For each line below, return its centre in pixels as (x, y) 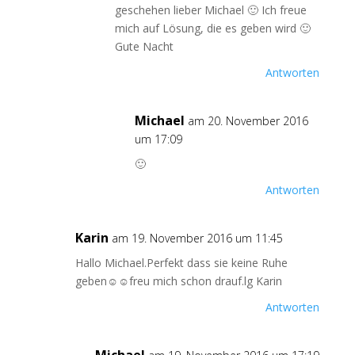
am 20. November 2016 (248, 121)
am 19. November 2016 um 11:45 (197, 238)
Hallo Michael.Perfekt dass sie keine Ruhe (181, 263)
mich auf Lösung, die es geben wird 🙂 (212, 28)
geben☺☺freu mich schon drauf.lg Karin (178, 281)
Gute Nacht (144, 46)
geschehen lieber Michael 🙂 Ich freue (210, 10)
